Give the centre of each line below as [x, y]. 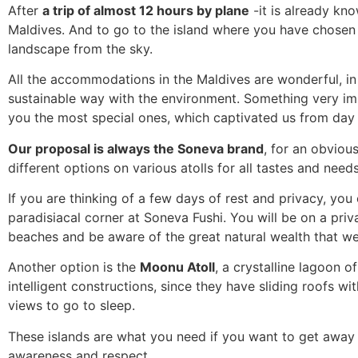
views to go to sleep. [72, 306]
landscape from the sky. [80, 48]
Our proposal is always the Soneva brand [136, 148]
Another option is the [74, 267]
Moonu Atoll [177, 267]
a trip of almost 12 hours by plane [146, 10]
